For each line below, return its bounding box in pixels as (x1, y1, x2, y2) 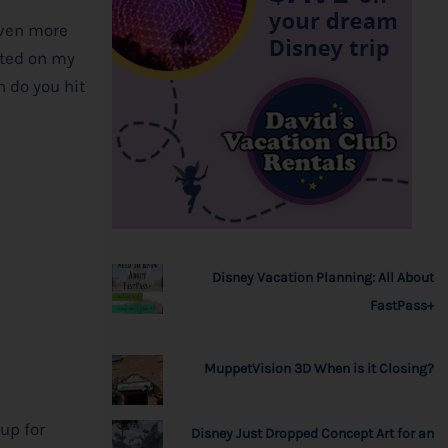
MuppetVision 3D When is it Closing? (204, 359, 434, 377)
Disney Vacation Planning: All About (212, 268, 434, 286)
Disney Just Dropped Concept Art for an (191, 424, 434, 442)
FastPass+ (370, 296, 434, 314)
